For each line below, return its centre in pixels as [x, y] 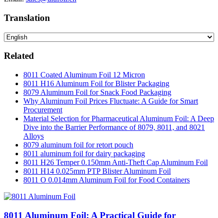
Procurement [43, 110]
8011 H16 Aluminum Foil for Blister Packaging [96, 84]
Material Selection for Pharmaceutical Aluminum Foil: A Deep [119, 119]
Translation [27, 18]
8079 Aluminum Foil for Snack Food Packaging [97, 92]
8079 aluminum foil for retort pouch [78, 145]
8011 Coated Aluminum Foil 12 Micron [84, 75]
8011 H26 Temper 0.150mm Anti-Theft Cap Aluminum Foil [116, 163]
